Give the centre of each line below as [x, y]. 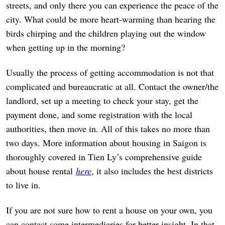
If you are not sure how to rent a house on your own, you [109, 210]
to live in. [23, 185]
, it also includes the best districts [152, 171]
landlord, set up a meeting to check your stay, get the [102, 101]
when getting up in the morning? [66, 47]
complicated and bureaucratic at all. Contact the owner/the [112, 87]
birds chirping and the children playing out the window [106, 33]
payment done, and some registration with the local [99, 115]
